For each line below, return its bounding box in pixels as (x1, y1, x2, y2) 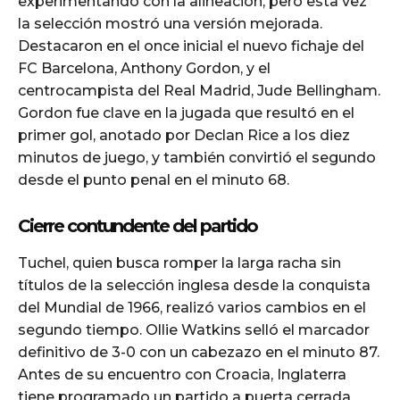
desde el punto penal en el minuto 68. (18, 171, 289, 188)
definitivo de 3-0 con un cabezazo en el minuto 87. (18, 343, 379, 361)
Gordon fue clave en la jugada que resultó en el (18, 104, 354, 121)
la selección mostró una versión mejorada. (18, 14, 322, 32)
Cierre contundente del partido (18, 214, 257, 237)
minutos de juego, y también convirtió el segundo (18, 148, 376, 166)
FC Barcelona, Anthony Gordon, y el (18, 59, 271, 77)
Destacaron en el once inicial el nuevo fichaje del (18, 37, 364, 54)
